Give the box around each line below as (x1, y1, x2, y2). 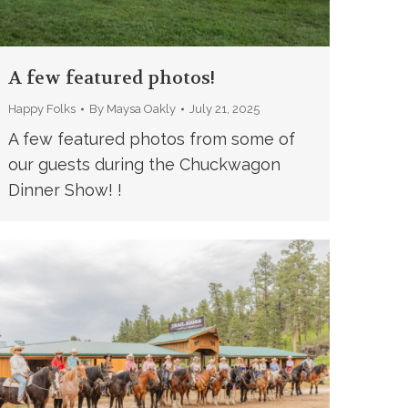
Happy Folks (7, 102, 76, 116)
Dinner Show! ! (7, 180, 131, 199)
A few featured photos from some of (7, 129, 295, 148)
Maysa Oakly (106, 102, 176, 116)
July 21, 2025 (189, 102, 260, 116)
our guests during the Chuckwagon (7, 155, 280, 174)
